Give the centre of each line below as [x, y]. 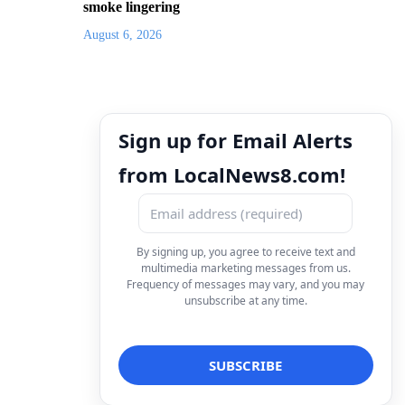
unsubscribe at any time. [245, 300]
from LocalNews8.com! [232, 174]
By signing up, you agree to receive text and [245, 251]
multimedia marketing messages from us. [245, 268]
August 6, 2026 [122, 34]
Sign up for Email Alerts [235, 140]
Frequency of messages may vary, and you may [246, 284]
